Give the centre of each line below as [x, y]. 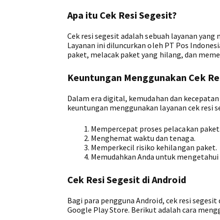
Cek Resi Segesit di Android [127, 179]
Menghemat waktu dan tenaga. [143, 138]
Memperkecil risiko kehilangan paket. [154, 147]
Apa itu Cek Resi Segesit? [122, 15]
